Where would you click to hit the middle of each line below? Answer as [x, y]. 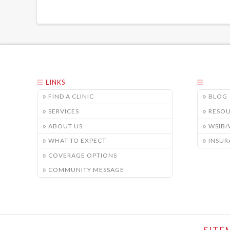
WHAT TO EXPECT [77, 141]
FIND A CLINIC [71, 97]
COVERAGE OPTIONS [82, 155]
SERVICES [63, 111]
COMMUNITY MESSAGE [86, 170]
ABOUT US [65, 126]
